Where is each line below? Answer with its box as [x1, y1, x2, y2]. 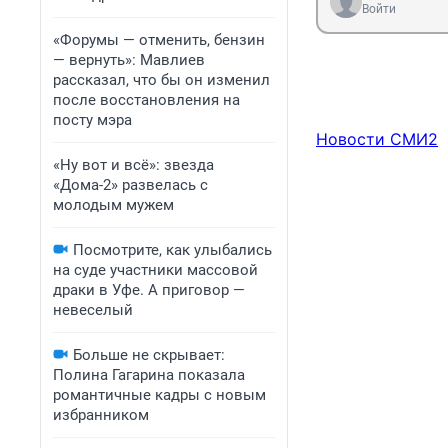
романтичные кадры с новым [53, 386, 266, 404]
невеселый [53, 301, 133, 319]
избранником [53, 406, 149, 424]
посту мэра [53, 111, 132, 129]
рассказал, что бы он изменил [53, 71, 270, 89]
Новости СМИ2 [316, 129, 438, 150]
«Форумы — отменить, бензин [53, 31, 265, 49]
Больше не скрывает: [73, 346, 225, 364]
